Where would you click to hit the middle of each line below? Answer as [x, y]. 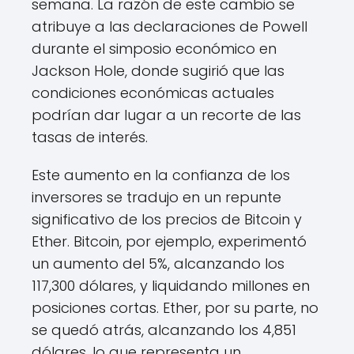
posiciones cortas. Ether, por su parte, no [175, 308]
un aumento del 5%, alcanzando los [158, 264]
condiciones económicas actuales [153, 93]
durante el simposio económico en [154, 49]
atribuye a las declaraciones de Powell [169, 27]
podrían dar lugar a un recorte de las [166, 115]
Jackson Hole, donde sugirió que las [158, 71]
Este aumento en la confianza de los [161, 175]
